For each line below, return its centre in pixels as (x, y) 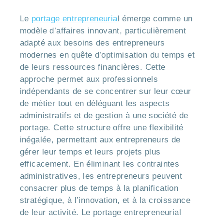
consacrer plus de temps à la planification (99, 188)
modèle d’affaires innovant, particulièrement (103, 31)
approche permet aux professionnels (89, 79)
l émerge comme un (155, 19)
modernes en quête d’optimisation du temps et (107, 55)
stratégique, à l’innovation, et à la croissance (105, 201)
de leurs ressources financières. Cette (93, 67)
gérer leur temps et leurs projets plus (90, 152)
